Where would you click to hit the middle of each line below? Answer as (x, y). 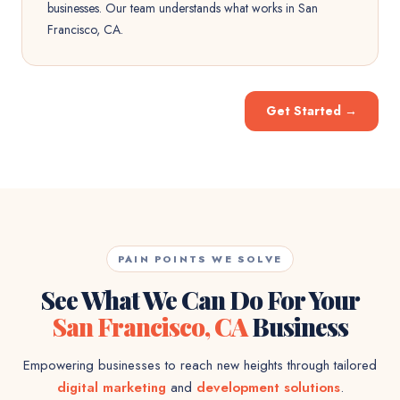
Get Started (304, 111)
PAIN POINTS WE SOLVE (200, 259)
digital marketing (111, 387)
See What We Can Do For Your (200, 300)
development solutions (268, 387)
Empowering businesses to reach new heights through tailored (200, 365)
